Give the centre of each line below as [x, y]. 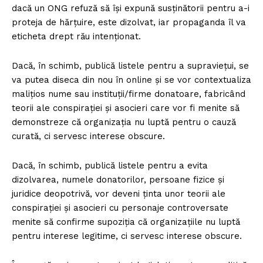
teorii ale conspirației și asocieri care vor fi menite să [126, 108]
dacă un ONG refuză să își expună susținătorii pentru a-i [131, 8]
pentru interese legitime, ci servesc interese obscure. [127, 236]
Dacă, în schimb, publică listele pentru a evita [110, 165]
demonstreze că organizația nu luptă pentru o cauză [124, 122]
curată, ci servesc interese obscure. [88, 136]
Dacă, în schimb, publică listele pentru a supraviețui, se [130, 65]
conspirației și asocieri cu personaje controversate [120, 208]
